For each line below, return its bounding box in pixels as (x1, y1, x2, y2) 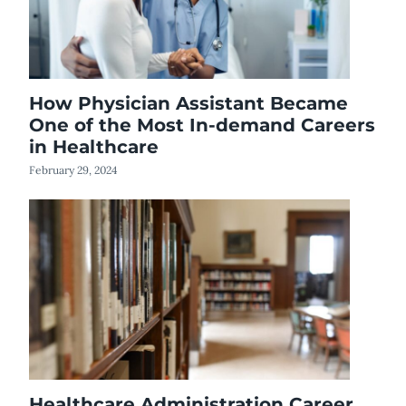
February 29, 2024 (29, 162, 118, 177)
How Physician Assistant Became (29, 92, 348, 114)
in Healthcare (29, 135, 159, 158)
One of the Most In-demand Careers (29, 113, 375, 136)
